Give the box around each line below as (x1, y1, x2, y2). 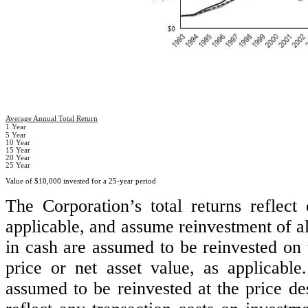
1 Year (5, 122, 26, 131)
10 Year (5, 138, 30, 146)
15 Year (5, 146, 30, 154)
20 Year (5, 153, 30, 162)
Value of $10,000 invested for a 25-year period (5, 177, 156, 185)
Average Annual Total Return (5, 115, 98, 123)
